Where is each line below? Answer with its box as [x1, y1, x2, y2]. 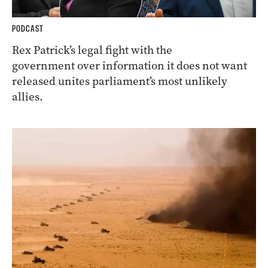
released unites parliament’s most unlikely [12, 73, 227, 89]
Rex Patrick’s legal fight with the [12, 42, 172, 57]
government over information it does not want [12, 57, 247, 73]
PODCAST [12, 23, 44, 34]
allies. [12, 89, 43, 104]
